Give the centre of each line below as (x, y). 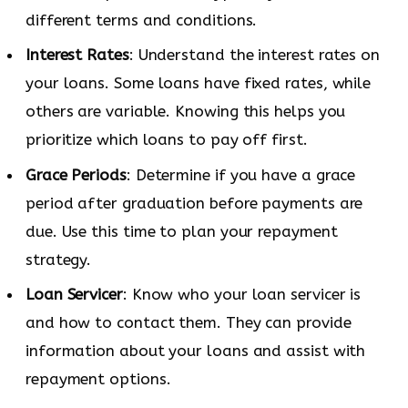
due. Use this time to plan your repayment (182, 231)
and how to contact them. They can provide (189, 322)
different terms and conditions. (142, 20)
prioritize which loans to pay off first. (167, 140)
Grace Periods (76, 174)
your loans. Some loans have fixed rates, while (199, 83)
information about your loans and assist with (196, 350)
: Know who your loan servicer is (242, 294)
